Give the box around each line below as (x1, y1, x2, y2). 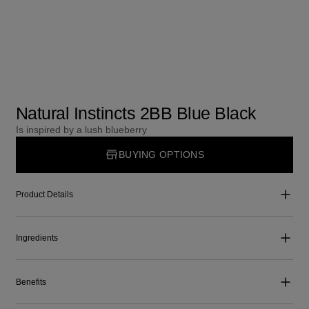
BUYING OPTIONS (119, 148, 204, 160)
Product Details (15, 189, 73, 199)
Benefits (15, 277, 46, 287)
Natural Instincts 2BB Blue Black (15, 103, 257, 123)
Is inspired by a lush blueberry (15, 124, 147, 136)
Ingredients (15, 233, 58, 243)
